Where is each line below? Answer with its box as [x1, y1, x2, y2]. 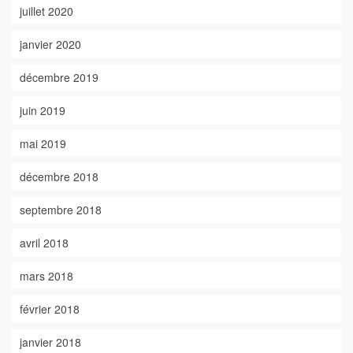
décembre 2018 [20, 169, 98, 184]
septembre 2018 [20, 202, 102, 217]
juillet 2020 [20, 3, 73, 19]
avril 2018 [20, 235, 69, 251]
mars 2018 [20, 268, 73, 284]
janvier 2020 [20, 36, 81, 52]
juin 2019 [20, 102, 65, 118]
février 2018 [20, 301, 80, 317]
